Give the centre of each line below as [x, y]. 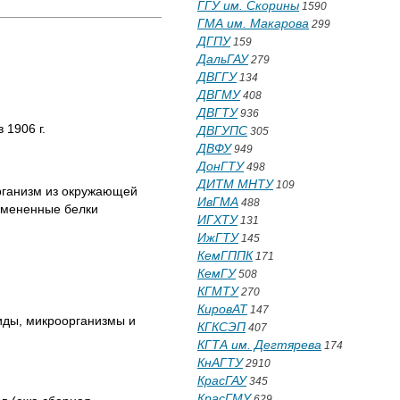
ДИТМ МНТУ [235, 184]
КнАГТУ [220, 362]
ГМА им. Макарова [253, 23]
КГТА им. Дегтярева [259, 345]
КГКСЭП [221, 327]
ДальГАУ [223, 59]
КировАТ [222, 309]
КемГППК [225, 255]
